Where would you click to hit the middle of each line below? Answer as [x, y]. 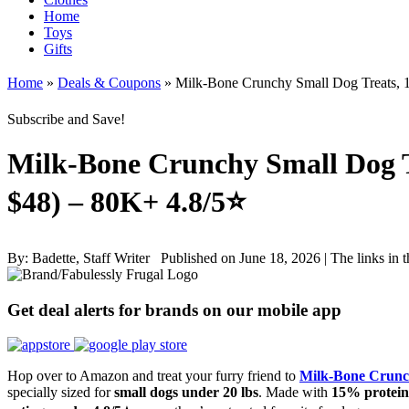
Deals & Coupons [109, 83]
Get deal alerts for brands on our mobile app [174, 309]
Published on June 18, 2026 [242, 257]
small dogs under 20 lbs [186, 393]
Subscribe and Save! [66, 119]
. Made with [295, 393]
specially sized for [61, 393]
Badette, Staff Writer [96, 257]
